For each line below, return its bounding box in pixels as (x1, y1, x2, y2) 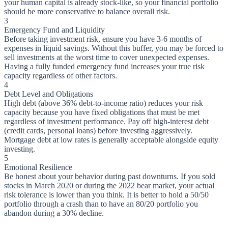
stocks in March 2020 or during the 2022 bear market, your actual (4, 181, 214, 190)
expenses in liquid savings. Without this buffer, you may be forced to (4, 44, 223, 53)
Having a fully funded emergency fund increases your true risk (4, 62, 205, 71)
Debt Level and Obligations (4, 90, 93, 99)
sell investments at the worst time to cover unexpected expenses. (4, 53, 209, 62)
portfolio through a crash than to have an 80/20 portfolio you (4, 199, 198, 209)
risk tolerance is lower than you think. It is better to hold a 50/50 (4, 190, 209, 199)
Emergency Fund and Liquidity (4, 25, 105, 35)
